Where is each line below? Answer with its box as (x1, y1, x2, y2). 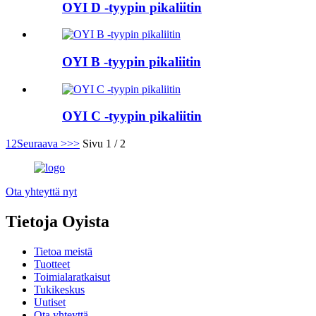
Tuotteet (34, 257, 70, 270)
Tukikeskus (34, 283, 85, 296)
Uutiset (34, 296, 66, 308)
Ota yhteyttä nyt (6, 186, 77, 198)
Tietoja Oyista (6, 212, 109, 231)
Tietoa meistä (34, 245, 92, 257)
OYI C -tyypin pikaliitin (62, 109, 202, 124)
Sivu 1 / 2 (83, 138, 126, 150)
